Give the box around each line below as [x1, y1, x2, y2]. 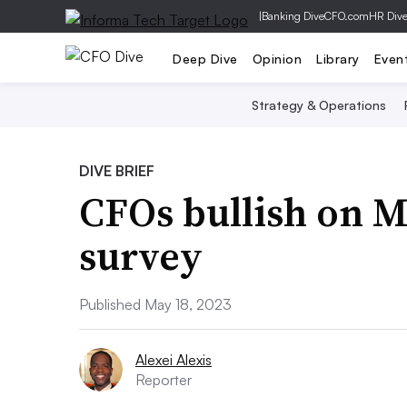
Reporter [135, 371, 192, 389]
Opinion [252, 50, 302, 66]
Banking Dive [262, 9, 324, 23]
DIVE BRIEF [79, 162, 154, 180]
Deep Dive [173, 50, 238, 66]
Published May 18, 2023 [79, 295, 232, 313]
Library [316, 50, 360, 66]
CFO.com [324, 9, 369, 23]
